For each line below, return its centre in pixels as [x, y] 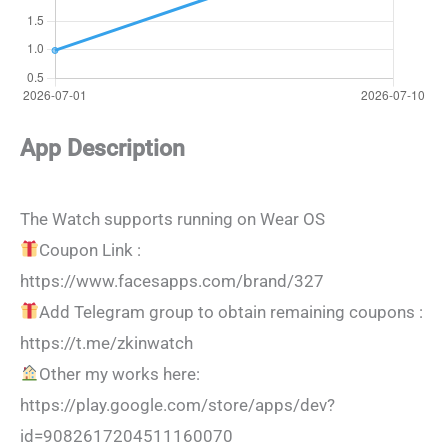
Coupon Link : [90, 249]
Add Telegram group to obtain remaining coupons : [231, 311]
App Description [102, 148]
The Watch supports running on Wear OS [172, 218]
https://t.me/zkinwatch [106, 342]
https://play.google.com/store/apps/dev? [177, 404]
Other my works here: [120, 373]
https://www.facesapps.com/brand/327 [172, 280]
